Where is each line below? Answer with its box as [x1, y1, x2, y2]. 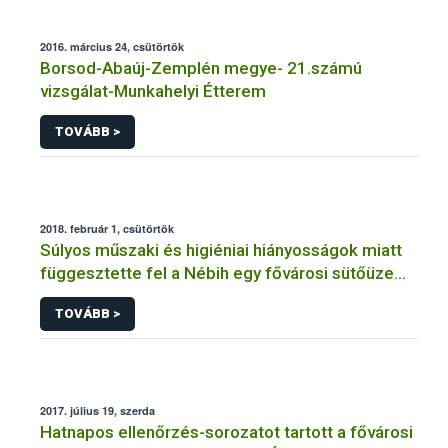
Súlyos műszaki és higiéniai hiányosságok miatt [40, 239, 402, 260]
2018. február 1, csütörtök [40, 220, 174, 236]
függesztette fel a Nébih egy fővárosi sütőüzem [40, 262, 409, 283]
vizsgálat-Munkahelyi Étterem [40, 81, 266, 102]
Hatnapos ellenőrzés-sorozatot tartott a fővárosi [40, 421, 413, 442]
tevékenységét [40, 285, 155, 306]
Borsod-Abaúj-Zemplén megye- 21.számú [40, 58, 362, 79]
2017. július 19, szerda [40, 402, 155, 418]
